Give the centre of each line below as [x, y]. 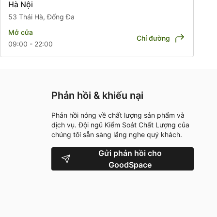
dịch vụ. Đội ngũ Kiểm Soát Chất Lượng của [120, 124]
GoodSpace [130, 164]
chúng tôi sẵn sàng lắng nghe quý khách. [117, 134]
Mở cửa [21, 32]
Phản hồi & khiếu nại [97, 95]
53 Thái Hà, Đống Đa [41, 16]
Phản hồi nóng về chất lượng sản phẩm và [118, 115]
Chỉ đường [153, 38]
